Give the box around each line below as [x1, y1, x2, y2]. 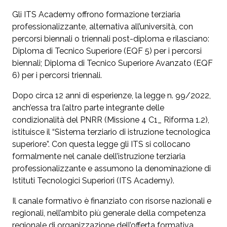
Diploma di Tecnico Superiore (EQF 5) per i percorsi [12, 46, 202, 56]
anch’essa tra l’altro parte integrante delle [12, 103, 164, 113]
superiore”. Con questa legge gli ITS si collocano [12, 139, 191, 149]
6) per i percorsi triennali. [12, 70, 102, 81]
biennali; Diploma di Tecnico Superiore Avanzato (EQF [12, 58, 213, 68]
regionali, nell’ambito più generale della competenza [12, 208, 206, 218]
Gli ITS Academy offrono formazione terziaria [12, 10, 180, 20]
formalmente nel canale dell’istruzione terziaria [12, 152, 185, 162]
